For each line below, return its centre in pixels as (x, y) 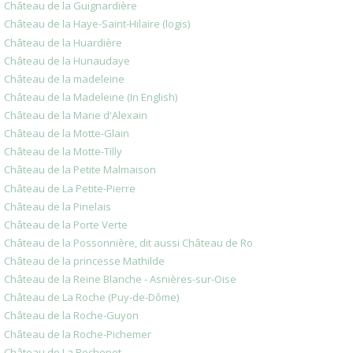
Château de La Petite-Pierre (70, 188)
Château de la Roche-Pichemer (78, 334)
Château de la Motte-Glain (67, 134)
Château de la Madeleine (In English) (91, 97)
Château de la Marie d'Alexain (76, 115)
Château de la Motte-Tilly (63, 152)
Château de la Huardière (63, 42)
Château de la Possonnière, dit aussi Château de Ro (128, 242)
